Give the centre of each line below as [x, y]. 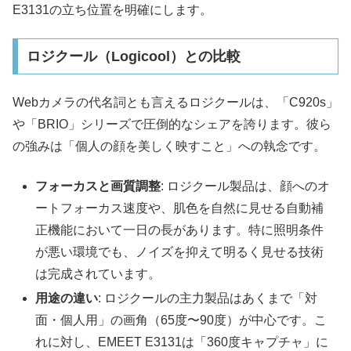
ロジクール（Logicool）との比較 [133, 56]
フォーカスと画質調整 [98, 186]
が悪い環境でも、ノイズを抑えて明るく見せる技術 [180, 251]
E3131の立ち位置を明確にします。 [112, 9]
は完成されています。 [98, 273]
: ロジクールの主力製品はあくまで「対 [208, 299]
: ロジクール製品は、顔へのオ [246, 186]
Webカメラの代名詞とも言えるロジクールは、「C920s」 [175, 103]
